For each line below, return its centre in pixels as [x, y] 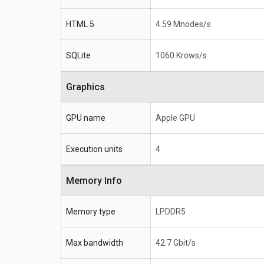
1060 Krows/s [181, 56]
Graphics [89, 87]
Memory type [91, 212]
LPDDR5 [171, 212]
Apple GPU [175, 118]
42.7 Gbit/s [176, 243]
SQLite [78, 56]
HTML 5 [80, 24]
